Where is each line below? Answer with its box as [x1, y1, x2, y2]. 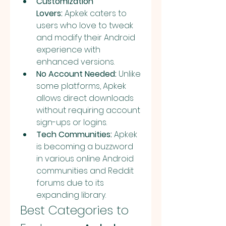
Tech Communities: [36, 129, 112, 140]
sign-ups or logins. [36, 117, 107, 128]
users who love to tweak [36, 20, 133, 31]
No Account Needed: [36, 68, 117, 80]
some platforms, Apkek [36, 80, 126, 92]
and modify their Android [36, 32, 135, 43]
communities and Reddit [36, 165, 134, 177]
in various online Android [36, 153, 134, 164]
